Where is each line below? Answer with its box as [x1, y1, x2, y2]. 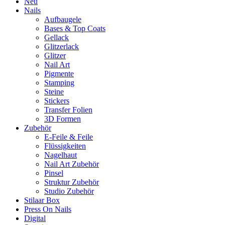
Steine [44, 87, 64, 96]
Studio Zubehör [44, 187, 94, 196]
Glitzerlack [44, 42, 79, 51]
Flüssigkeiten [44, 142, 86, 151]
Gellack [44, 33, 69, 42]
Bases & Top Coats [44, 24, 105, 33]
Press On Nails [24, 205, 71, 214]
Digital [24, 214, 46, 223]
